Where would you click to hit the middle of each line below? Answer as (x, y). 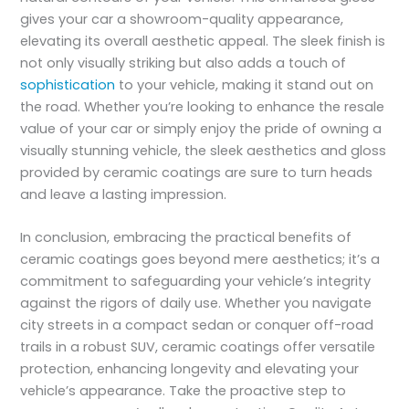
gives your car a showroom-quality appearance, (182, 19)
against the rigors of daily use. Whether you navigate (196, 304)
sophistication (68, 84)
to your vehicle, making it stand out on (245, 84)
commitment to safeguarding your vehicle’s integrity (196, 282)
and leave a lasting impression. (124, 194)
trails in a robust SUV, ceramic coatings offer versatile (198, 347)
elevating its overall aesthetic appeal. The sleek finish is (203, 41)
